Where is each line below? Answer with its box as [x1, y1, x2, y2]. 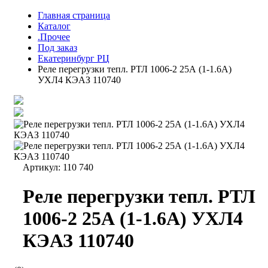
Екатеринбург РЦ [38, 53, 109, 63]
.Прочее [38, 32, 70, 42]
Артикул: [23, 162, 63, 172]
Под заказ [38, 42, 77, 53]
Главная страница [38, 10, 110, 20]
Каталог [38, 21, 71, 31]
